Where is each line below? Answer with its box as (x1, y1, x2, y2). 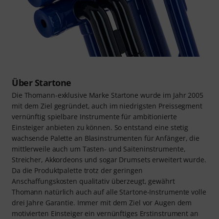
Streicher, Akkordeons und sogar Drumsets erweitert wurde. (12, 155, 206, 165)
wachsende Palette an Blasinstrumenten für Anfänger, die (12, 133, 199, 143)
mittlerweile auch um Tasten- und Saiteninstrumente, (12, 144, 186, 154)
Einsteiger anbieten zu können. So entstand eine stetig (12, 123, 189, 132)
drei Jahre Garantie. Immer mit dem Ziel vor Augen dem (12, 198, 192, 208)
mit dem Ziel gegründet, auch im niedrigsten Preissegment (12, 101, 202, 111)
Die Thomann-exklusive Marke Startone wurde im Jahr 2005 (12, 90, 203, 100)
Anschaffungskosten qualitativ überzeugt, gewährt (12, 176, 175, 186)
